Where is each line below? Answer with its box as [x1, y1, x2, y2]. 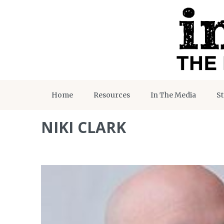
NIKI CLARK [41, 117, 126, 137]
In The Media [150, 90, 196, 99]
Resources [93, 90, 130, 99]
